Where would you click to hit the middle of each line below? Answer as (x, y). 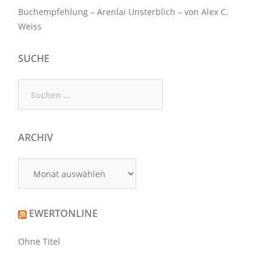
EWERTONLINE (63, 214)
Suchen (33, 86)
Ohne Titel (39, 242)
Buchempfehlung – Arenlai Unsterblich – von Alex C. (123, 12)
